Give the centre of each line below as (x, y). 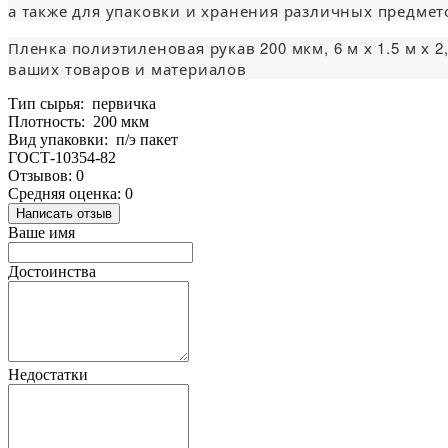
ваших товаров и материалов (127, 68)
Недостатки (48, 374)
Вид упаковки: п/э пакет (93, 139)
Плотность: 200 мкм (78, 121)
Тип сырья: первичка (82, 103)
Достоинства (52, 271)
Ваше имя (41, 232)
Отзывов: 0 (46, 175)
